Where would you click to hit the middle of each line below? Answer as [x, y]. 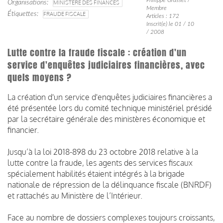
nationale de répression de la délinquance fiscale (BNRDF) [110, 184]
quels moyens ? [40, 77]
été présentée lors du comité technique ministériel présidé [110, 108]
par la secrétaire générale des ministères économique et [106, 119]
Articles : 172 [163, 16]
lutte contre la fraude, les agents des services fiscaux [100, 163]
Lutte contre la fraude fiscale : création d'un [97, 53]
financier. [23, 130]
